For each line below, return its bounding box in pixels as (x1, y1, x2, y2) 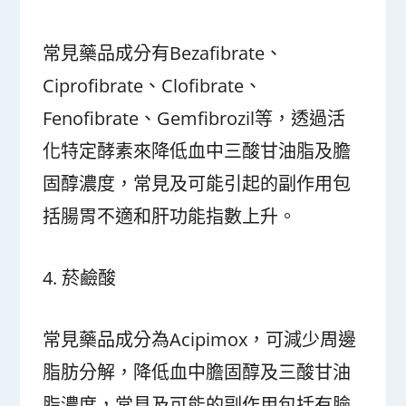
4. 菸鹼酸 (43, 266, 117, 290)
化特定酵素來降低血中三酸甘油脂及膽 (43, 139, 352, 163)
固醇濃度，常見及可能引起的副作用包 (43, 171, 352, 196)
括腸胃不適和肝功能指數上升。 (43, 204, 297, 228)
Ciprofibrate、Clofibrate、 (43, 73, 263, 98)
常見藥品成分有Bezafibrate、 (43, 41, 284, 65)
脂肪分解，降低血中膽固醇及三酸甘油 (43, 360, 352, 384)
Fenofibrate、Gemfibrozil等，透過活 (43, 106, 346, 130)
